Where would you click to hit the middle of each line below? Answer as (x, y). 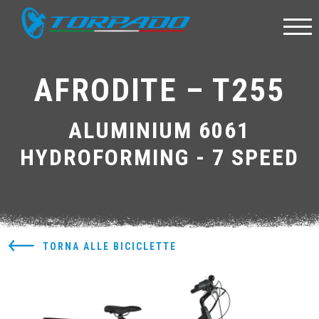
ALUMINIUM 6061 (159, 130)
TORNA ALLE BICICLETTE (110, 247)
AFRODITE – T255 (159, 90)
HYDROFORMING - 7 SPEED (159, 157)
